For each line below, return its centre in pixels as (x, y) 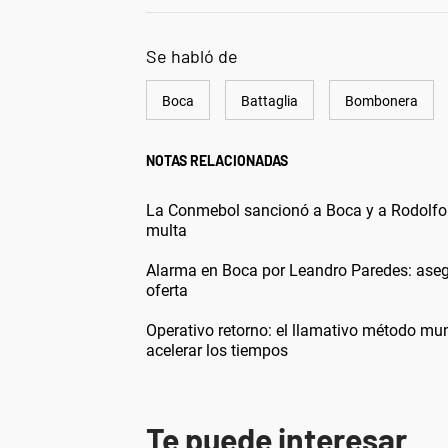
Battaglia (269, 100)
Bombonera (381, 100)
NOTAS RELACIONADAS (217, 160)
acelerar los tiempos (217, 350)
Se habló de (192, 55)
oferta (167, 290)
